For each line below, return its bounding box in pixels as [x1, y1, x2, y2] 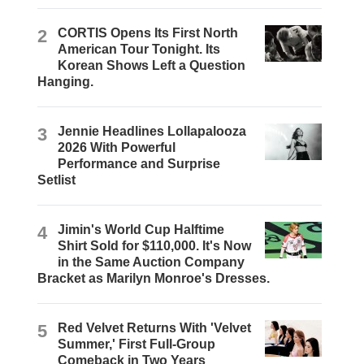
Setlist [37, 173, 76, 188]
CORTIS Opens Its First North [58, 26, 239, 41]
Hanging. [37, 75, 94, 89]
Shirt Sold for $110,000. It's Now [58, 239, 252, 253]
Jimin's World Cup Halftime [58, 223, 225, 237]
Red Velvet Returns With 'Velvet [58, 321, 252, 336]
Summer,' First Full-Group [58, 337, 216, 352]
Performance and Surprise [58, 157, 221, 171]
